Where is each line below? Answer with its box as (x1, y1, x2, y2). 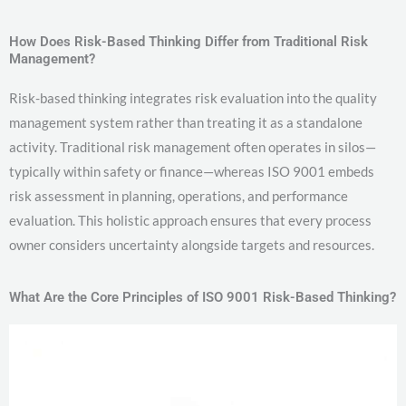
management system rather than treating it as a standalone (9, 114, 362, 131)
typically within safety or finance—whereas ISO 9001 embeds (9, 163, 374, 180)
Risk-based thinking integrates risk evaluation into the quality (9, 90, 377, 107)
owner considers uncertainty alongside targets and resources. (9, 237, 374, 254)
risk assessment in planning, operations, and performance (9, 188, 348, 205)
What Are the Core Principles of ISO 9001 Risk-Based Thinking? (9, 289, 396, 306)
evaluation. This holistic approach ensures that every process (9, 212, 372, 229)
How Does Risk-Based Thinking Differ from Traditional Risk (9, 34, 368, 51)
